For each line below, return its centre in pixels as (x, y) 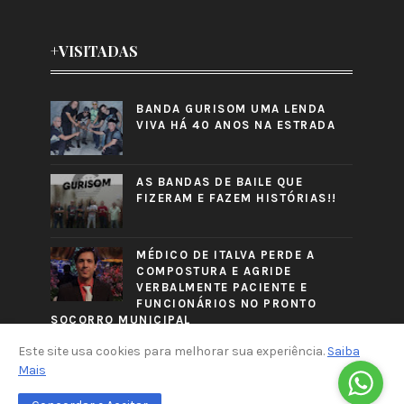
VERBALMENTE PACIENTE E (222, 288)
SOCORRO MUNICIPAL (121, 320)
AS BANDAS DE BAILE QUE (220, 182)
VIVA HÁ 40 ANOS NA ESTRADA (236, 125)
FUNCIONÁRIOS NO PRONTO (227, 304)
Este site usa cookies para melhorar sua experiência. (173, 351)
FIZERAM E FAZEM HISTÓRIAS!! (237, 198)
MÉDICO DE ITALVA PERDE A (226, 255)
